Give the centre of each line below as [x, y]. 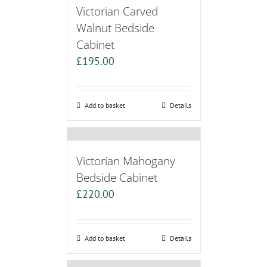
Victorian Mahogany [125, 161]
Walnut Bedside [115, 28]
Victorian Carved [117, 11]
